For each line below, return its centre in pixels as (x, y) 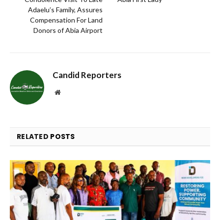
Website (71, 92)
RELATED (34, 136)
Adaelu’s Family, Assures (65, 9)
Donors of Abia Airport (68, 30)
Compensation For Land (66, 20)
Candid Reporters (87, 75)
